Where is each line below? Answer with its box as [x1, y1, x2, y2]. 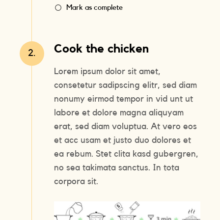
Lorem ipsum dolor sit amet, [54, 67, 161, 76]
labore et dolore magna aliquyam [54, 108, 184, 117]
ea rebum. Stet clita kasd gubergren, [54, 149, 199, 159]
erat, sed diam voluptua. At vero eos [54, 122, 197, 131]
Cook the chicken [54, 43, 149, 55]
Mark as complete [66, 3, 123, 11]
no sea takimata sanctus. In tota [54, 163, 180, 172]
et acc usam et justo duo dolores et [54, 136, 192, 145]
